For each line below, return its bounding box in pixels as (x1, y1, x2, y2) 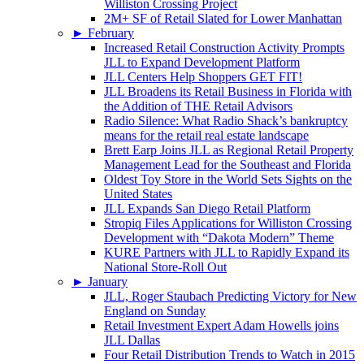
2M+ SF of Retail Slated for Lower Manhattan (104, 11, 342, 26)
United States (104, 187, 172, 201)
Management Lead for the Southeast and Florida (104, 158, 351, 172)
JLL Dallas (104, 333, 160, 348)
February (88, 26, 134, 41)
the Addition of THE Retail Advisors (104, 99, 292, 114)
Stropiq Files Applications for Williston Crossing (104, 216, 352, 231)
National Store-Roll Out (104, 260, 227, 275)
